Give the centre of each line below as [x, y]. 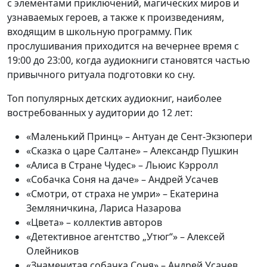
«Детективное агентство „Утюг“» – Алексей [125, 237]
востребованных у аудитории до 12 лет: [100, 113]
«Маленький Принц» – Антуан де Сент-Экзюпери [139, 137]
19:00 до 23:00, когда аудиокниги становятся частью [128, 60]
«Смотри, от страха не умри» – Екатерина [122, 194]
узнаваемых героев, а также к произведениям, [116, 18]
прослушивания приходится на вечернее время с [123, 46]
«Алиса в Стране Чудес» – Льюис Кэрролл [122, 165]
